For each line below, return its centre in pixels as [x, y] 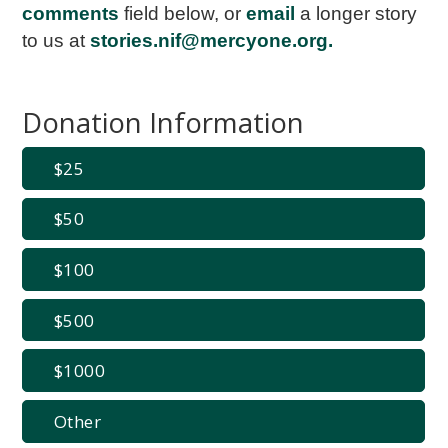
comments [71, 13]
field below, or [185, 13]
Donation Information [163, 122]
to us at [54, 40]
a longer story [359, 13]
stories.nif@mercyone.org [209, 40]
